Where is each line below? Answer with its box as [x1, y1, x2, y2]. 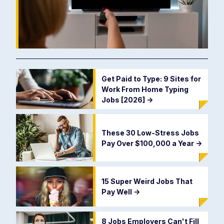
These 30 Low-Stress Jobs [101, 128, 199, 137]
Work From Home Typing [101, 84, 188, 93]
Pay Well [101, 187, 133, 196]
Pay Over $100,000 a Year [101, 138, 195, 147]
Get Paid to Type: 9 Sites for [101, 74, 201, 83]
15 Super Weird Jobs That [101, 177, 192, 186]
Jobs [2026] [101, 95, 146, 104]
